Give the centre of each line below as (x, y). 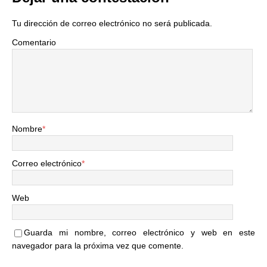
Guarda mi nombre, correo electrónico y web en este (139, 232)
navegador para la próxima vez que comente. (98, 246)
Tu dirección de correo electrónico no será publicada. (112, 23)
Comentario (34, 42)
